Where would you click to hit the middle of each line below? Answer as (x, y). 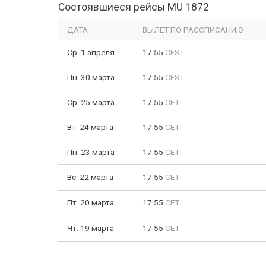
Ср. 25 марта (91, 102)
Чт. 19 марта (91, 228)
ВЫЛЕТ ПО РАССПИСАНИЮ (193, 30)
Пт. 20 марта (91, 202)
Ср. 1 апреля (91, 52)
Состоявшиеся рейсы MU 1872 (134, 7)
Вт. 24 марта (90, 127)
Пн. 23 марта (91, 152)
